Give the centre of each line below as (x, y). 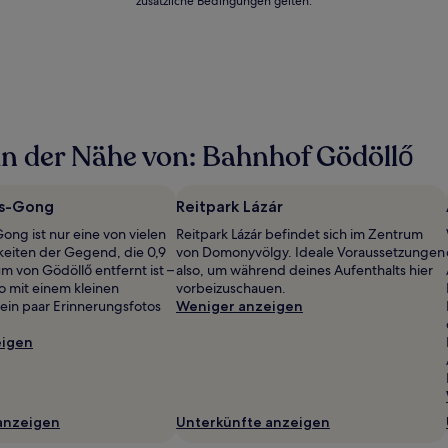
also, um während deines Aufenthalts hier (304, 270)
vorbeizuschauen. (231, 288)
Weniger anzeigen (239, 306)
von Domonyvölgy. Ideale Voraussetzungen (310, 252)
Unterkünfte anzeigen (253, 422)
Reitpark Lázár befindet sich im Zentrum (299, 234)
